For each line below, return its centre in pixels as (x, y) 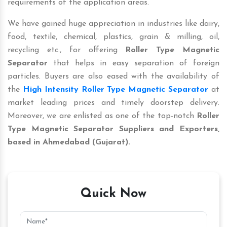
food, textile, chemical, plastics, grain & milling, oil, (113, 37)
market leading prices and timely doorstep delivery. (113, 103)
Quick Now (113, 194)
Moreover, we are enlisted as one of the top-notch (102, 116)
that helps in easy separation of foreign (134, 63)
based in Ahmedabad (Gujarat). (69, 142)
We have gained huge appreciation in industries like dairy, (113, 24)
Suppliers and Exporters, (169, 129)
